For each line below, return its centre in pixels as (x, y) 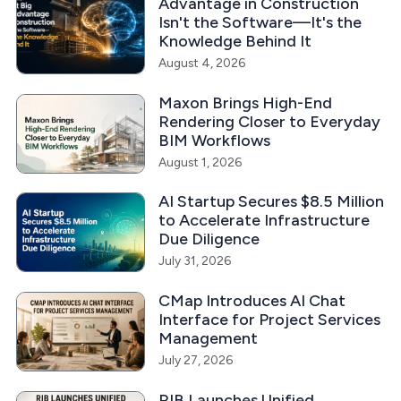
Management (208, 338)
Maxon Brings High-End (245, 102)
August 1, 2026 (200, 162)
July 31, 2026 (194, 261)
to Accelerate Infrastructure (264, 221)
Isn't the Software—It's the (260, 23)
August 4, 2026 (201, 63)
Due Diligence (209, 239)
